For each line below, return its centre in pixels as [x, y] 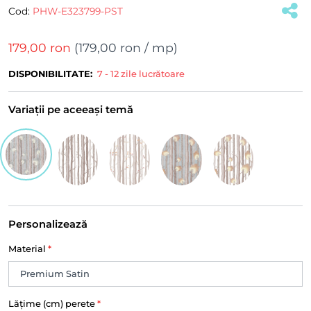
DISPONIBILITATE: [50, 74]
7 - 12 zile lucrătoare [141, 74]
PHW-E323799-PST [78, 11]
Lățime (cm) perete [53, 303]
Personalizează [48, 224]
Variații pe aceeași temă [71, 110]
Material [28, 249]
